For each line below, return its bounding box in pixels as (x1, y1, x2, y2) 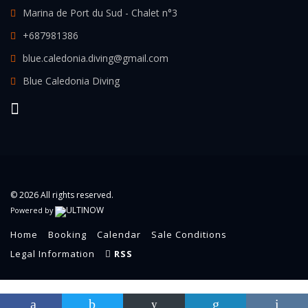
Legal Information (10, 247, 95, 260)
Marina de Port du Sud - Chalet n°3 (23, 6, 177, 19)
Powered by (10, 206, 55, 215)
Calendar (97, 228, 141, 241)
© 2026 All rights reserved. (10, 189, 113, 201)
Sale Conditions (151, 228, 227, 241)
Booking (48, 228, 87, 241)
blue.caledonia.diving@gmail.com (23, 52, 168, 65)
